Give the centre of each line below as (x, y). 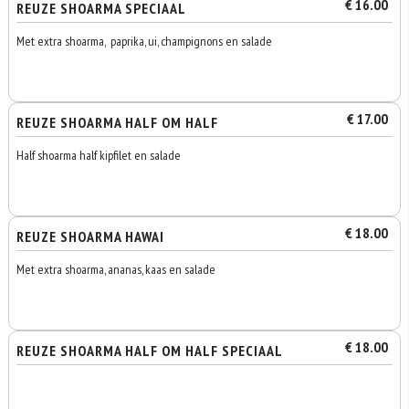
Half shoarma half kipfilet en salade (99, 155)
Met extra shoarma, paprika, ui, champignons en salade (145, 41)
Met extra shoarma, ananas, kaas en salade (116, 269)
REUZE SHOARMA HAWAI (91, 236)
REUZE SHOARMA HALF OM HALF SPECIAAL (150, 351)
